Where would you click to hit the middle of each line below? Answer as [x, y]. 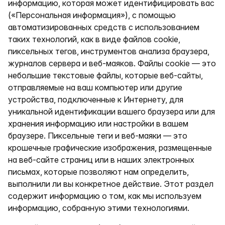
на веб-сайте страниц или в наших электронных [101, 160]
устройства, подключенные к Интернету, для [96, 99]
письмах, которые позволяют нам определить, [98, 172]
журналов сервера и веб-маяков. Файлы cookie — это [112, 63]
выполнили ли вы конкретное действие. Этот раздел [111, 184]
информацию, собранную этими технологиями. [99, 208]
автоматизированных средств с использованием [104, 27]
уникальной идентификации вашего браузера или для [111, 111]
